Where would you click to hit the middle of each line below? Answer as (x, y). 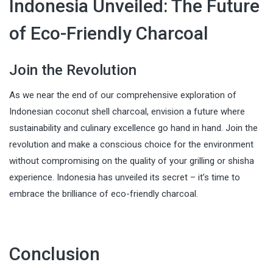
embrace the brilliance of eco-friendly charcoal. (104, 193)
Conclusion (55, 253)
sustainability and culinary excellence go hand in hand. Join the (133, 128)
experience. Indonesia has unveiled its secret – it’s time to (125, 177)
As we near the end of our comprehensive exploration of (123, 95)
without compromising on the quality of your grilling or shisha (132, 161)
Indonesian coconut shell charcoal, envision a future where (127, 111)
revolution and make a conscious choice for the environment (131, 144)
